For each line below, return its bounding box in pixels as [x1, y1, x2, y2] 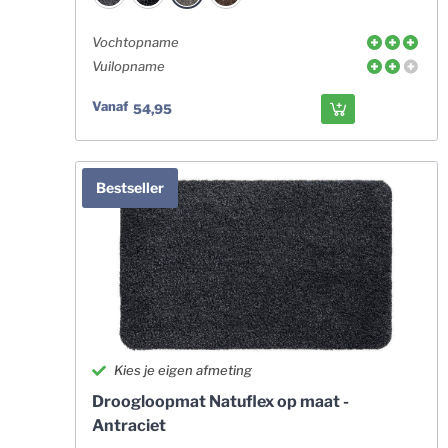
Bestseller [95, 179, 164, 196]
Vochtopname [91, 34, 179, 50]
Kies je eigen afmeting [114, 362, 253, 378]
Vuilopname [91, 58, 165, 74]
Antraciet [91, 416, 166, 435]
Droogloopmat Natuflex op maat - [91, 392, 349, 411]
